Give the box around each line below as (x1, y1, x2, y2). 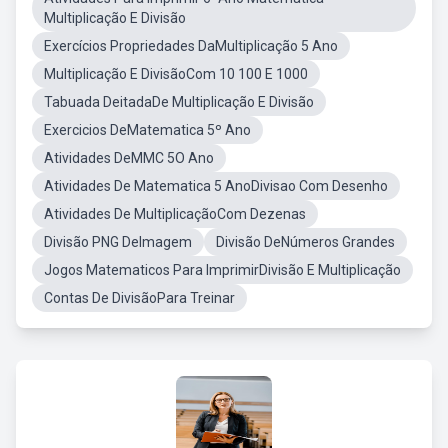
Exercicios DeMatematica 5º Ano (44, 122, 251, 138)
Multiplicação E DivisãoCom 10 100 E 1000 (44, 66, 308, 82)
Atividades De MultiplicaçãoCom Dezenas (44, 206, 306, 222)
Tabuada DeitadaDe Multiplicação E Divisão (44, 94, 314, 110)
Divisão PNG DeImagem (44, 234, 192, 250)
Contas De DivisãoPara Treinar (44, 290, 235, 306)
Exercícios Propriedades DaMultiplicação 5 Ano (44, 38, 338, 54)
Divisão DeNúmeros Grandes (216, 234, 395, 250)
